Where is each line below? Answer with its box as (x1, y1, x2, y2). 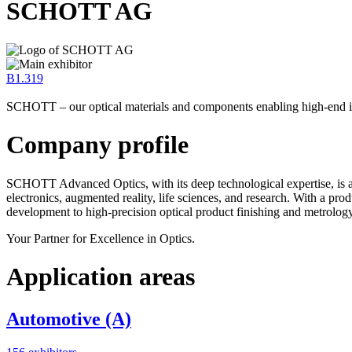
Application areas (6, 262, 195, 291)
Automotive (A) (6, 308, 131, 329)
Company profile (6, 130, 189, 159)
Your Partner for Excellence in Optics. (6, 231, 195, 245)
